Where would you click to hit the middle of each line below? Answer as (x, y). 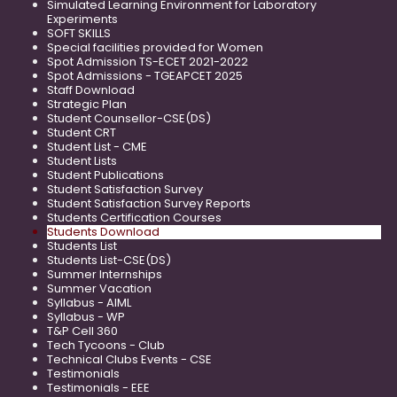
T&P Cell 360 (82, 331)
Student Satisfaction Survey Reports (149, 203)
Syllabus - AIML (89, 302)
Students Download (103, 231)
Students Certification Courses (134, 217)
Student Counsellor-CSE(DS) (129, 118)
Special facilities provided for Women (155, 47)
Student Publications (105, 175)
